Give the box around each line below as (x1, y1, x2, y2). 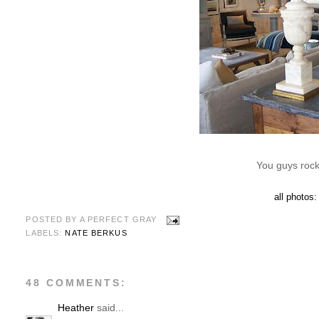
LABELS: (26, 228, 66, 237)
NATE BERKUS (65, 228, 127, 237)
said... (94, 302, 125, 314)
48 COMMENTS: (26, 277, 127, 289)
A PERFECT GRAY (79, 215, 157, 224)
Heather (58, 302, 95, 314)
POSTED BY (26, 215, 80, 224)
